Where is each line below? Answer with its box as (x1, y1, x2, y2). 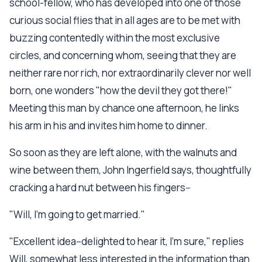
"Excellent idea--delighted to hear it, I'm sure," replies (9, 235, 244, 248)
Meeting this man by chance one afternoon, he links (9, 101, 239, 115)
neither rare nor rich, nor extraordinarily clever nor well (9, 66, 251, 80)
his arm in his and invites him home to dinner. (9, 119, 208, 132)
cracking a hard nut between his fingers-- (9, 181, 191, 194)
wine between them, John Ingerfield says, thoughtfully (9, 163, 251, 177)
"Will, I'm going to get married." (9, 208, 145, 221)
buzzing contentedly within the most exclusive (9, 31, 220, 44)
